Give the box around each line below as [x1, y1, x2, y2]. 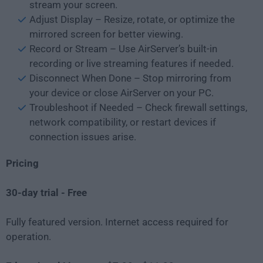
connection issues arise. [29, 130, 136, 143]
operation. [6, 230, 51, 242]
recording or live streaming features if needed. [29, 57, 234, 69]
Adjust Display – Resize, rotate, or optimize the [29, 13, 235, 25]
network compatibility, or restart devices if [29, 116, 216, 128]
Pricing [6, 157, 39, 169]
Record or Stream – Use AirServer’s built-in [29, 42, 217, 55]
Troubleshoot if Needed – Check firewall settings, [29, 101, 247, 113]
